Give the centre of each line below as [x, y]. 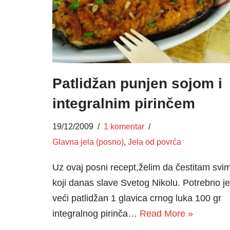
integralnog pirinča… [96, 213]
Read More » [166, 213]
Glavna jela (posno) [88, 141]
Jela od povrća [155, 141]
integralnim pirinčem [124, 103]
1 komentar [124, 126]
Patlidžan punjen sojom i [137, 83]
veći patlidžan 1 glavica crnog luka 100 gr [137, 198]
